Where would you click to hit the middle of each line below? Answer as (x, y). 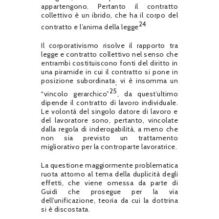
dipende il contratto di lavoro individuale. (109, 103)
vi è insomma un (147, 80)
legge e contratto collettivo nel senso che (109, 54)
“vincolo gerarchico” (75, 94)
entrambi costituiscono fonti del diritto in (109, 63)
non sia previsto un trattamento (109, 138)
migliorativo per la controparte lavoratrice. (109, 147)
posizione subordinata (78, 80)
